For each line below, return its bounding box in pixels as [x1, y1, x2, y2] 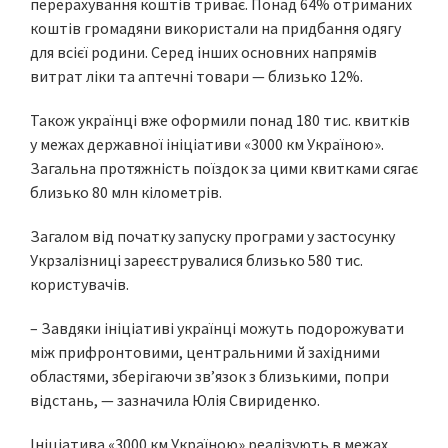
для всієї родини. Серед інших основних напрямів [30, 42, 377, 62]
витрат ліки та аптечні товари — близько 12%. [30, 66, 363, 86]
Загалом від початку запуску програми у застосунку [30, 226, 395, 246]
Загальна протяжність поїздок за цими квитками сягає [30, 158, 418, 178]
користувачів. [30, 274, 129, 294]
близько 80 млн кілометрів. [30, 182, 222, 202]
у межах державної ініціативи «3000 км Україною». [30, 134, 384, 154]
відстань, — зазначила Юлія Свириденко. [30, 390, 320, 410]
